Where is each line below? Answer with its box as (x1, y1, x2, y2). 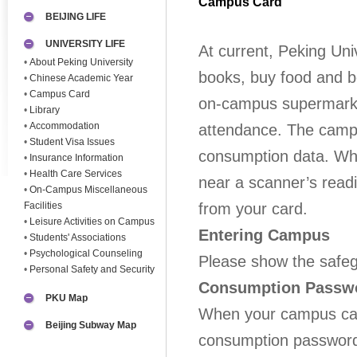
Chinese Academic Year (29, 73, 133, 84)
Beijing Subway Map (45, 320, 136, 331)
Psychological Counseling (29, 248, 143, 259)
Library (29, 104, 60, 116)
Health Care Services (29, 168, 122, 179)
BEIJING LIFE (45, 11, 106, 23)
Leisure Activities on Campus (29, 216, 155, 227)
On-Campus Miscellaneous (29, 184, 147, 195)
